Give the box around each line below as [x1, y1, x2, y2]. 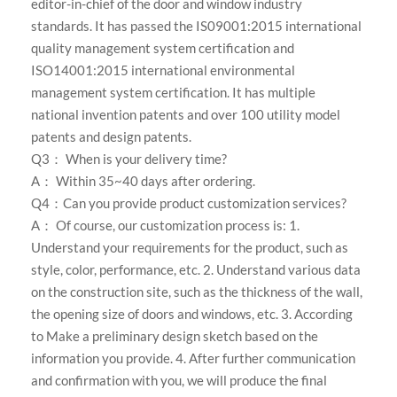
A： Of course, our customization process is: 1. [31, 217, 300, 234]
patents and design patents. [31, 128, 192, 145]
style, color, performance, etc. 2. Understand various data [31, 261, 362, 278]
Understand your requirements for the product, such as [31, 239, 349, 256]
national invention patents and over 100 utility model [31, 106, 341, 123]
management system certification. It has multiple [31, 84, 316, 101]
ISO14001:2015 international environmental [31, 62, 296, 79]
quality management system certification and [31, 40, 295, 57]
